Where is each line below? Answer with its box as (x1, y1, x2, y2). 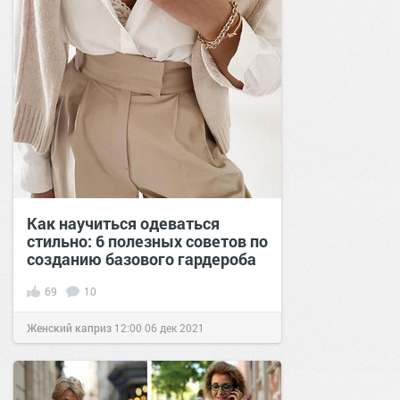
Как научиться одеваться (27, 212, 220, 234)
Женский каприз (27, 320, 112, 335)
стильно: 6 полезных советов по (27, 229, 268, 252)
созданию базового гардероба (27, 247, 256, 270)
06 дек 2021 (145, 320, 204, 335)
